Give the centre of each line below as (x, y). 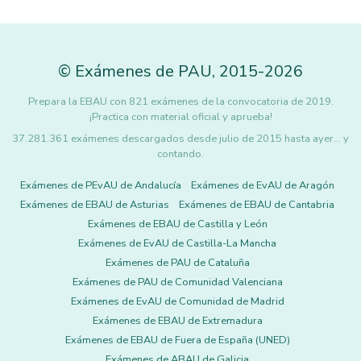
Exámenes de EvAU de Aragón (263, 185)
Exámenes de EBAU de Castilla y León (177, 224)
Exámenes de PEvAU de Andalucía (101, 185)
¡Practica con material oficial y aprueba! (180, 117)
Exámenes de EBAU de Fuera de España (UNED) (177, 340)
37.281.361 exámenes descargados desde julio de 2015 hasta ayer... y (180, 139)
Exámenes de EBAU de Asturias (95, 205)
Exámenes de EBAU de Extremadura (177, 321)
